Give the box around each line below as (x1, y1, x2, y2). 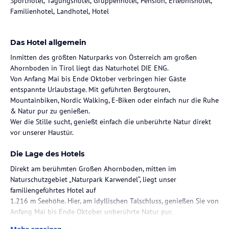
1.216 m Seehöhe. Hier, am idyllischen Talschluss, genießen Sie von (10, 196, 219, 205)
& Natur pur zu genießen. (10, 106, 90, 116)
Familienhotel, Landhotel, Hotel (10, 6, 109, 16)
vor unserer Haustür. (10, 127, 74, 137)
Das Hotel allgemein (10, 37, 86, 47)
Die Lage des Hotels (10, 149, 84, 158)
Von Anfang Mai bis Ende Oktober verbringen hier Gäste (10, 74, 186, 83)
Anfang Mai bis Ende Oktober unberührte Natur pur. (10, 207, 173, 216)
